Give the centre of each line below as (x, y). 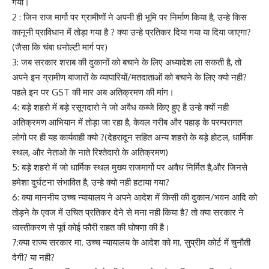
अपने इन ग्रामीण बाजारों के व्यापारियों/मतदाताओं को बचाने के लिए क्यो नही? (129, 77)
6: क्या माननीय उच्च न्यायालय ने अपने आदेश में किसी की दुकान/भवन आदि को (134, 198)
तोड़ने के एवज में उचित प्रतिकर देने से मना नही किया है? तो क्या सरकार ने (128, 213)
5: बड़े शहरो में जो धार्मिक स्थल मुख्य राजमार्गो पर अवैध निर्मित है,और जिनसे (130, 168)
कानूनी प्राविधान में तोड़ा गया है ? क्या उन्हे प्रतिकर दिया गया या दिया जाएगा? (131, 32)
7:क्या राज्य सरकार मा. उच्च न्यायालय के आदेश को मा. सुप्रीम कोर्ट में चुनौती (131, 243)
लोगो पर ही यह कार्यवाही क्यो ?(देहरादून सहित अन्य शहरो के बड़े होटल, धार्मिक (132, 138)
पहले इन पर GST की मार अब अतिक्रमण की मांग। (93, 92)
